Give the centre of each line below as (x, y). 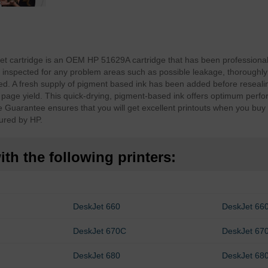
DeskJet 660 (97, 207)
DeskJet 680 (97, 256)
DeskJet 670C (100, 231)
